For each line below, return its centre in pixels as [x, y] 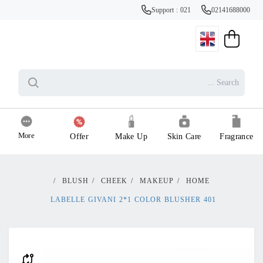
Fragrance [237, 137]
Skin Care [184, 137]
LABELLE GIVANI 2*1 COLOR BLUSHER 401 [133, 200]
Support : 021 [172, 11]
